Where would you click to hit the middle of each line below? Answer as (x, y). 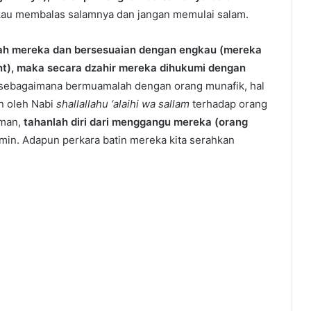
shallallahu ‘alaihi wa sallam (124, 103)
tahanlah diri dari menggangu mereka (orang (136, 121)
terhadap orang (230, 103)
